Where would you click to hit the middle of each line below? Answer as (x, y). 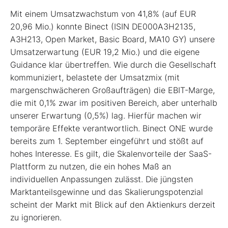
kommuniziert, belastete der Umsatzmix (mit (95, 77)
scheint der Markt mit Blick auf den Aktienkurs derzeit (113, 204)
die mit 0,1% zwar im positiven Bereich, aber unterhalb (114, 103)
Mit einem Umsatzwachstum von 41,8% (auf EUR (103, 13)
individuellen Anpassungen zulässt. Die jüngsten (102, 179)
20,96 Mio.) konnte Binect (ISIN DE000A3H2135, (103, 26)
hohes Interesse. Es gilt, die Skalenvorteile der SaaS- (111, 153)
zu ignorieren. (36, 217)
